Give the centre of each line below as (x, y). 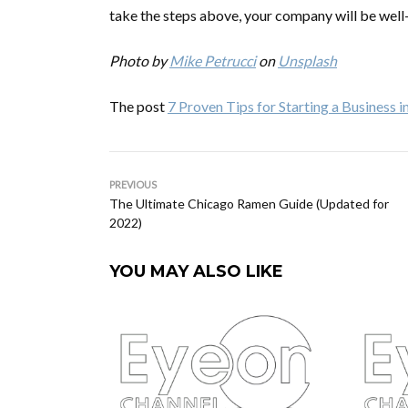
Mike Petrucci (213, 61)
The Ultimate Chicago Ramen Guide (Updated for (249, 204)
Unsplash (307, 61)
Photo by (139, 61)
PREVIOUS (133, 184)
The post (138, 106)
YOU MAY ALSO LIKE (196, 271)
